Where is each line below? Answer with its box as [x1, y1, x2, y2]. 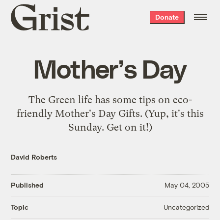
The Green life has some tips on [28, 93, 173, 106]
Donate [155, 13, 179, 21]
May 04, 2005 [164, 181, 209, 190]
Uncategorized [163, 202, 209, 211]
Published [11, 181, 44, 190]
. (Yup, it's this [139, 107, 204, 119]
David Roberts [11, 152, 57, 161]
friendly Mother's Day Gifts [16, 107, 140, 119]
